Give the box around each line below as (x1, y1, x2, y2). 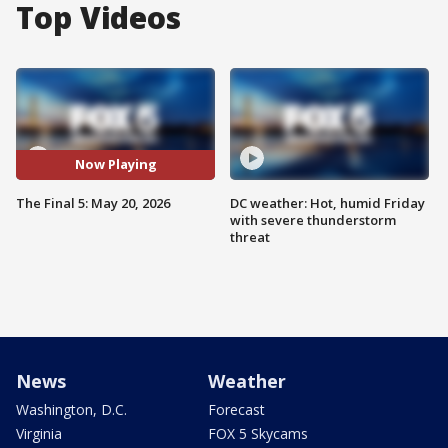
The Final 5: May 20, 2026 (16, 193, 170, 212)
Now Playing (74, 155, 157, 174)
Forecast (208, 399, 265, 419)
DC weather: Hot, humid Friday (230, 193, 425, 212)
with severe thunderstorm (230, 210, 396, 229)
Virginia (16, 423, 62, 443)
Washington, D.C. (16, 399, 127, 419)
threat (230, 227, 270, 246)
